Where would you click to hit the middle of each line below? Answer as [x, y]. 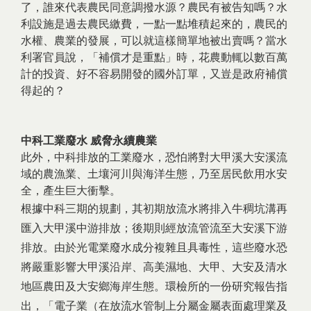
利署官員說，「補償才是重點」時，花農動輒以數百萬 [154, 57]
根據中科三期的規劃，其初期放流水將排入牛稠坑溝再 [154, 209]
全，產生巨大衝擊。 [71, 191]
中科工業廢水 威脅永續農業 [89, 141]
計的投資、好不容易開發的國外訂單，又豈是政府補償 [154, 74]
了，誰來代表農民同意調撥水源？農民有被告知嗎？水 [154, 7]
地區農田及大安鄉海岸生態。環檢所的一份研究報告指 [154, 286]
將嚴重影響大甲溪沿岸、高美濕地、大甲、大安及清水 [154, 267]
